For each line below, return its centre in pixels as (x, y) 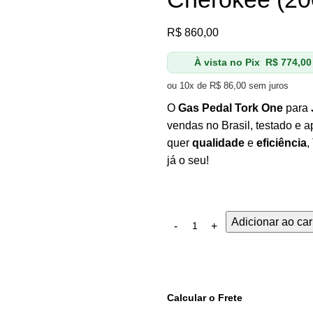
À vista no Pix (227, 62)
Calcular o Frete (205, 298)
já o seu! (188, 161)
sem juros (267, 86)
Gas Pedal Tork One (231, 108)
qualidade (218, 143)
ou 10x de (188, 86)
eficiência (282, 143)
